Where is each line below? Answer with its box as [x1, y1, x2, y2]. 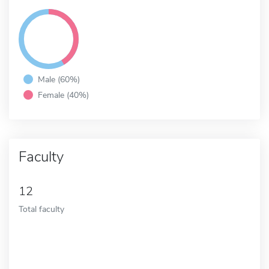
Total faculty [19, 202, 64, 215]
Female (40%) [38, 88, 89, 101]
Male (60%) [38, 73, 80, 85]
